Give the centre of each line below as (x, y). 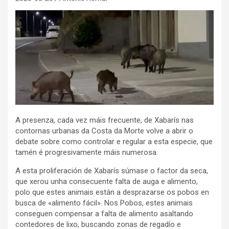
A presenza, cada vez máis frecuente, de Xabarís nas (105, 120)
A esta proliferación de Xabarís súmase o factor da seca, (112, 170)
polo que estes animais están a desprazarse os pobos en (112, 192)
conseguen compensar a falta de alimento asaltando (104, 213)
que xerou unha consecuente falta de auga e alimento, (107, 181)
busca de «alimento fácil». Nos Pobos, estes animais (104, 203)
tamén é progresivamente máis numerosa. (87, 152)
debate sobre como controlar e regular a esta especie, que (114, 141)
